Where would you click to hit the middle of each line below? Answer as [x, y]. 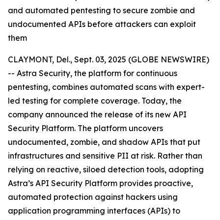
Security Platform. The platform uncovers [85, 128]
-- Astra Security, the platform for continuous [93, 73]
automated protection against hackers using [93, 197]
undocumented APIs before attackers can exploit [102, 24]
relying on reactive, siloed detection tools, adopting [106, 169]
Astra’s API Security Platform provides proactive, [100, 183]
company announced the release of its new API [97, 114]
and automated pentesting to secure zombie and [101, 10]
